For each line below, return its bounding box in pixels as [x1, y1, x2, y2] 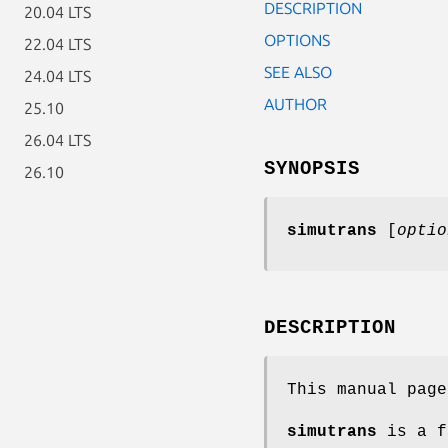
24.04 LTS [24, 67, 91, 85]
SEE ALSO [264, 62, 332, 81]
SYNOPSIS [264, 157, 360, 180]
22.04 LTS [24, 35, 91, 53]
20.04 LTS [24, 3, 91, 21]
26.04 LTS [24, 131, 91, 149]
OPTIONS [264, 30, 330, 49]
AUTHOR [264, 94, 327, 113]
